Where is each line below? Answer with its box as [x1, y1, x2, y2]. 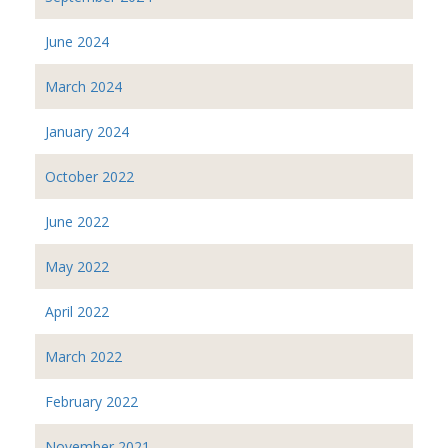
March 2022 [45, 347, 122, 367]
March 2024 [45, 77, 122, 97]
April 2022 [45, 302, 109, 322]
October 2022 [45, 167, 134, 187]
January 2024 [45, 122, 129, 142]
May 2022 [45, 257, 109, 277]
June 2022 [45, 212, 109, 232]
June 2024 [45, 32, 109, 52]
